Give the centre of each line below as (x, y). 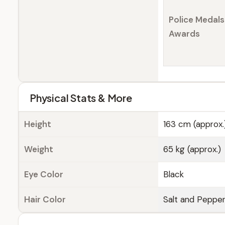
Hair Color (45, 199)
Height (38, 124)
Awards (184, 34)
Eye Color (44, 174)
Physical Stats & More (81, 98)
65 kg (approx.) (192, 149)
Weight (39, 149)
